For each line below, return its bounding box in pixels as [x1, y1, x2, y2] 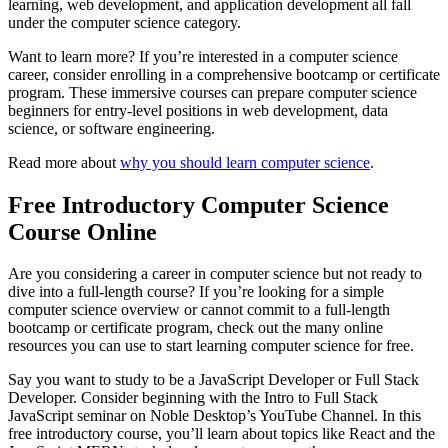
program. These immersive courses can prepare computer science [8, 83, 417, 101]
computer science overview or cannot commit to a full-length [8, 301, 390, 319]
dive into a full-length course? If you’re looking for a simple [8, 283, 384, 301]
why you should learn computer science [120, 153, 370, 171]
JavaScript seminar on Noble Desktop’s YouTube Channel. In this [8, 407, 421, 425]
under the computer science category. [8, 13, 241, 31]
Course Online [8, 218, 157, 245]
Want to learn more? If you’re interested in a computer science [8, 47, 398, 65]
